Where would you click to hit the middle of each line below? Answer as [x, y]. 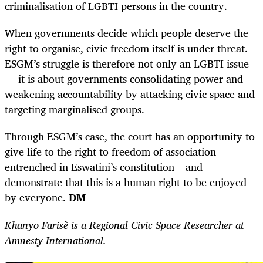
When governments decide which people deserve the [127, 33]
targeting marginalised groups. [75, 109]
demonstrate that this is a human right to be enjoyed [126, 182]
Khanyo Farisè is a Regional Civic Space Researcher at [124, 225]
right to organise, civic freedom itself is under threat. [126, 48]
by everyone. [37, 198]
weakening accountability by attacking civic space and [130, 94]
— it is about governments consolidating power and [124, 79]
